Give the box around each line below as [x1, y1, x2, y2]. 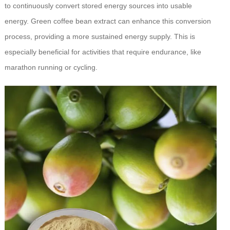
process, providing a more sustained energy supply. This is [4, 32, 195, 41]
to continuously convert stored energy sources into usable [4, 1, 192, 10]
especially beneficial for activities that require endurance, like [4, 47, 201, 56]
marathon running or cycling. [4, 63, 98, 71]
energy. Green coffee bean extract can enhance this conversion [4, 16, 211, 25]
